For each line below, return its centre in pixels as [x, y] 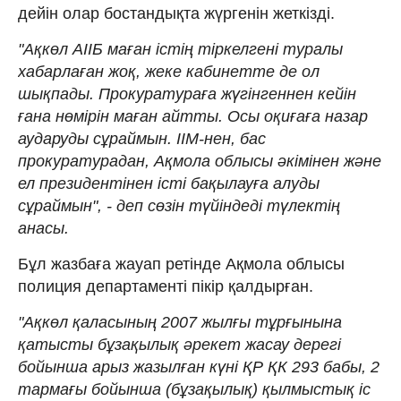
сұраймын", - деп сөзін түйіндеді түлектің [179, 205]
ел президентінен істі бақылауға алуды [169, 183]
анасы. [43, 228]
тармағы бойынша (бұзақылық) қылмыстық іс [194, 389]
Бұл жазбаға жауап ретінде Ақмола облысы [181, 264]
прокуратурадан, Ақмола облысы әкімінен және [200, 161]
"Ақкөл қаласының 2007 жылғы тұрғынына [180, 322]
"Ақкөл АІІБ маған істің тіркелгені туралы [180, 49]
